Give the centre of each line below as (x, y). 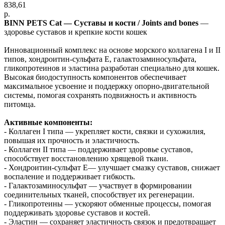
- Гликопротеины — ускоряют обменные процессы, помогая (107, 203)
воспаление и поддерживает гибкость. (70, 176)
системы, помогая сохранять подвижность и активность (100, 95)
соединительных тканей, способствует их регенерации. (99, 194)
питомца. (20, 104)
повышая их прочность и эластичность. (72, 140)
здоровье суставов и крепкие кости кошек (76, 32)
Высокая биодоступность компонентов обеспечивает (95, 77)
